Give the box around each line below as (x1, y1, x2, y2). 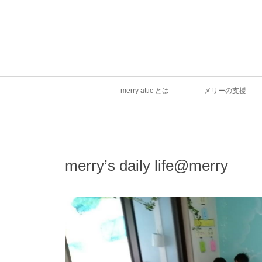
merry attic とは (120, 87, 169, 95)
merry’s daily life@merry (65, 157, 228, 174)
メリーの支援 (204, 87, 246, 95)
